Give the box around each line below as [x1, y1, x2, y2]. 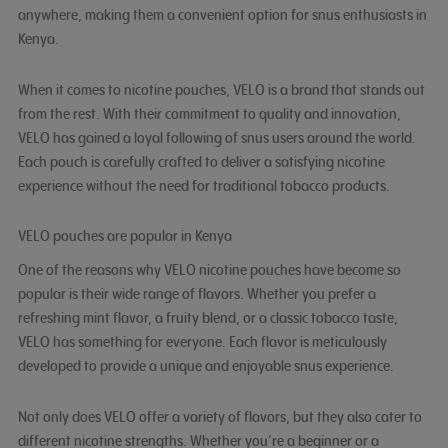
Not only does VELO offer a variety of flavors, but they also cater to [17, 406, 422, 426]
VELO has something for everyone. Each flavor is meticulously [17, 332, 387, 352]
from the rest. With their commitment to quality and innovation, [17, 103, 401, 123]
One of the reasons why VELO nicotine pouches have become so [17, 260, 401, 280]
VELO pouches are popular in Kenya [17, 225, 232, 245]
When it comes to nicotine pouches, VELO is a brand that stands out [17, 79, 425, 99]
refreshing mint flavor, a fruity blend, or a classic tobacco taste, [17, 308, 398, 328]
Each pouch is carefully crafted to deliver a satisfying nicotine [17, 151, 385, 171]
